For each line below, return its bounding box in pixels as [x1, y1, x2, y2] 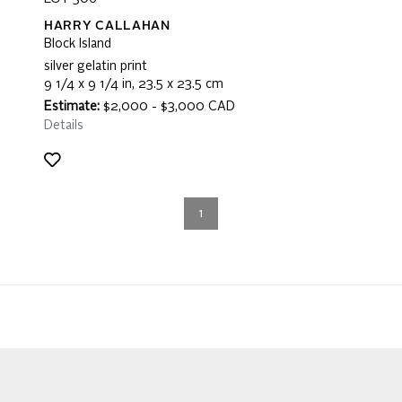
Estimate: [44, 100, 100, 113]
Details [44, 119, 83, 132]
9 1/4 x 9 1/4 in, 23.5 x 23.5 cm [44, 78, 223, 91]
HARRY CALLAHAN [44, 20, 170, 32]
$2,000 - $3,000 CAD [100, 100, 235, 113]
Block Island [44, 38, 111, 50]
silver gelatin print [44, 60, 147, 73]
